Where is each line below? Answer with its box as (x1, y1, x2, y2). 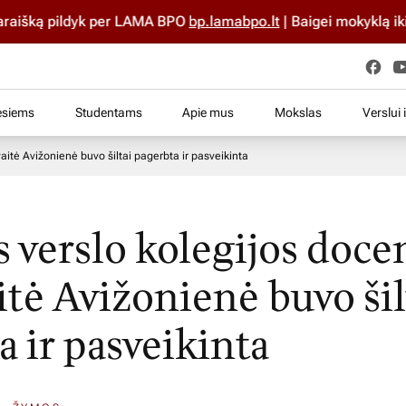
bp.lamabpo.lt (166, 13, 257, 30)
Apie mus (182, 104, 235, 120)
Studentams (74, 104, 142, 120)
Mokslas (275, 104, 323, 120)
